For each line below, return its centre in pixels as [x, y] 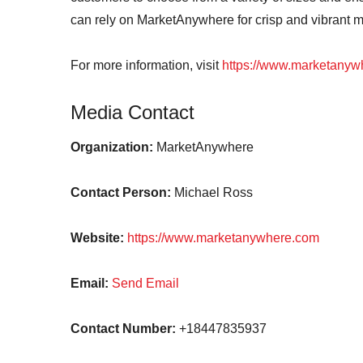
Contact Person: [121, 192]
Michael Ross [212, 192]
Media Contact [132, 112]
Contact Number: [123, 329]
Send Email [145, 283]
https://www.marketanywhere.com [223, 238]
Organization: [112, 147]
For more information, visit [146, 65]
